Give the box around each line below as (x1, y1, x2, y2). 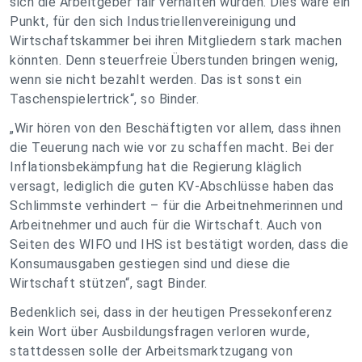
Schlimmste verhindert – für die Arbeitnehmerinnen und (10, 198, 343, 213)
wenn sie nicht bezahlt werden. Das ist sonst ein (10, 72, 301, 87)
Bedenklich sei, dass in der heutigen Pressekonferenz (10, 305, 332, 320)
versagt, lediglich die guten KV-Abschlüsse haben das (10, 179, 334, 194)
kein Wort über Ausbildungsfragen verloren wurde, (10, 324, 309, 339)
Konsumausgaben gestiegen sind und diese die (10, 256, 291, 271)
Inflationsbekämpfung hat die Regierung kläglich (10, 159, 302, 175)
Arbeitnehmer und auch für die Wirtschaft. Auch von (10, 217, 322, 233)
